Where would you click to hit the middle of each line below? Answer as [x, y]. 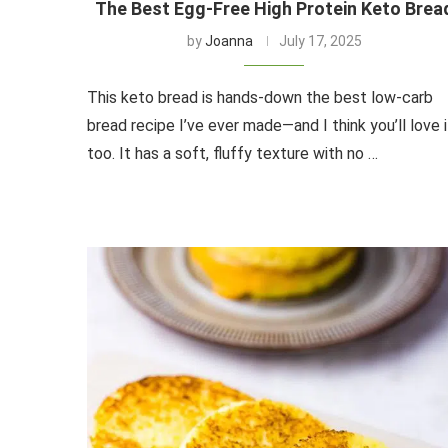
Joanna [228, 40]
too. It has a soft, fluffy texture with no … [232, 153]
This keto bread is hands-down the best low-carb [260, 97]
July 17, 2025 [320, 40]
